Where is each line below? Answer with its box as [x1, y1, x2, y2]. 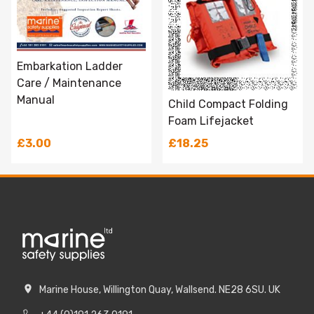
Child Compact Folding [168, 97, 288, 111]
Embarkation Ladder [17, 60, 123, 74]
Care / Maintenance [17, 76, 121, 90]
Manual [17, 93, 55, 107]
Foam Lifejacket [168, 114, 254, 128]
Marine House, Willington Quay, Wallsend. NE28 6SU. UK [39, 283, 280, 296]
